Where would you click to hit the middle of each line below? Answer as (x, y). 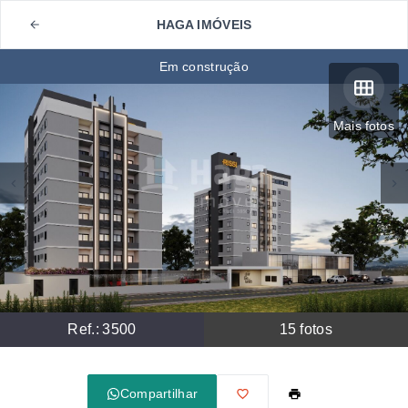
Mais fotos (363, 126)
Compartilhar (159, 393)
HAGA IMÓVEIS (204, 25)
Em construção (204, 66)
